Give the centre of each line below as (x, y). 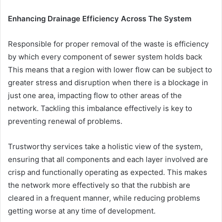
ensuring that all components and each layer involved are (108, 160)
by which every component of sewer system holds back (105, 57)
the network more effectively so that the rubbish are (99, 185)
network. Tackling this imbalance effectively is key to (100, 109)
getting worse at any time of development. (82, 211)
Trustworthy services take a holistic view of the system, (105, 147)
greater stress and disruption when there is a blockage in (108, 83)
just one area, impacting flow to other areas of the (95, 96)
